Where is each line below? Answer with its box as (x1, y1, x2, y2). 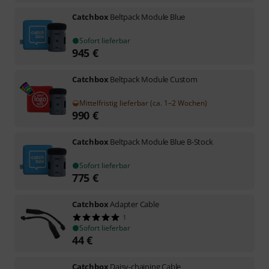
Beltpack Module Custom (110, 73, 198, 85)
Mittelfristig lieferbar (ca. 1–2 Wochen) (79, 97, 207, 108)
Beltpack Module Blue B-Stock (110, 136, 213, 147)
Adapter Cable (110, 198, 159, 210)
